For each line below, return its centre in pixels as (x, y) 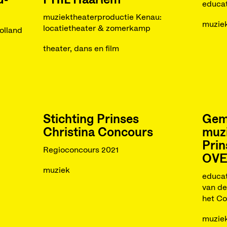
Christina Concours (98, 133)
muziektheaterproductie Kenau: (102, 17)
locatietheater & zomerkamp (97, 28)
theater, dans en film (81, 49)
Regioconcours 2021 (81, 150)
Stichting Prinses (91, 120)
